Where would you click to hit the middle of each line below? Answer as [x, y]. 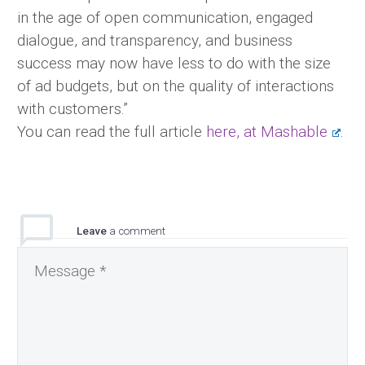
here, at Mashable [267, 132]
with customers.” [73, 109]
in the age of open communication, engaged [165, 18]
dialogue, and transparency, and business [155, 40]
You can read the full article [112, 132]
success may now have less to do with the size [174, 63]
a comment [137, 231]
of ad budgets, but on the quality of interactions [176, 86]
